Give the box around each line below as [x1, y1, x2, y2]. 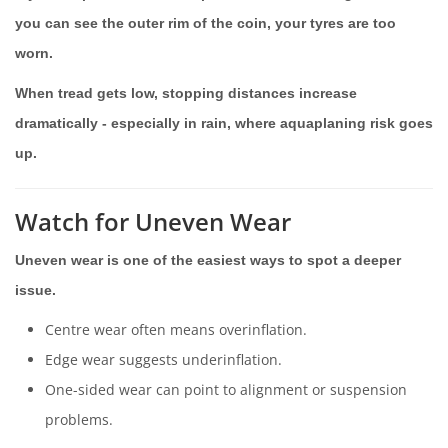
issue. [15, 281, 56, 298]
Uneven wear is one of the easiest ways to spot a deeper [15, 251, 401, 268]
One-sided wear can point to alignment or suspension [45, 379, 407, 399]
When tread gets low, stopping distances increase [15, 84, 357, 101]
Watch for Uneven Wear [15, 204, 291, 238]
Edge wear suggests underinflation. [45, 349, 282, 369]
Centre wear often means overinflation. [45, 319, 307, 339]
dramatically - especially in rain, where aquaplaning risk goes [15, 114, 433, 131]
